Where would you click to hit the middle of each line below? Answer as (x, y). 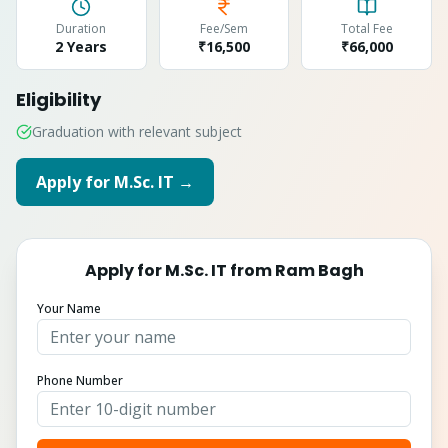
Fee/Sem (223, 28)
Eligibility (58, 99)
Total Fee (366, 28)
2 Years (81, 46)
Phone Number (80, 380)
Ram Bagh (319, 270)
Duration (81, 28)
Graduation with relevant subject (137, 131)
